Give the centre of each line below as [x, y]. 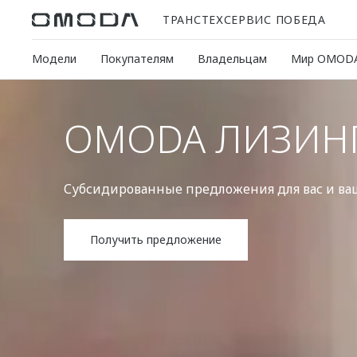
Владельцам [232, 59]
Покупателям [137, 59]
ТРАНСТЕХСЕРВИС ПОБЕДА [244, 19]
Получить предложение [156, 239]
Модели [54, 59]
